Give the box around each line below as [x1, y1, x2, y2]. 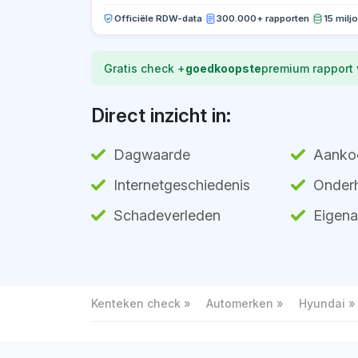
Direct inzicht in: [91, 103, 231, 127]
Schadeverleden [113, 206, 221, 224]
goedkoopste [185, 61, 261, 75]
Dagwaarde [113, 145, 190, 163]
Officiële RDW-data [114, 12, 202, 24]
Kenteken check [91, 296, 181, 310]
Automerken [206, 296, 273, 310]
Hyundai [299, 296, 345, 310]
